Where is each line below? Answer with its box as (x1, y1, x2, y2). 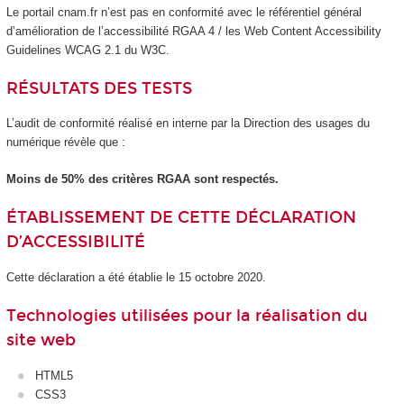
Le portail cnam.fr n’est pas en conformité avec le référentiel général (5, 5, 362, 19)
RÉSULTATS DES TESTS (5, 78, 192, 99)
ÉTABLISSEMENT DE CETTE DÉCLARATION (5, 207, 356, 228)
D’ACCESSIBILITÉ (5, 232, 145, 252)
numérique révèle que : (5, 135, 125, 150)
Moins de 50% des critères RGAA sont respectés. (5, 171, 279, 186)
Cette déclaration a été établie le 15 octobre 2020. (5, 270, 266, 284)
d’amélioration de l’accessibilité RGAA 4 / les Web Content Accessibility (5, 23, 381, 38)
